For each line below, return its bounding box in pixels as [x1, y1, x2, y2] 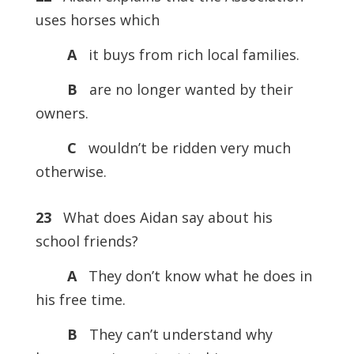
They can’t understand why [85, 325, 273, 344]
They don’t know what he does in [80, 266, 312, 285]
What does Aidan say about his [51, 208, 273, 227]
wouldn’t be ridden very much [84, 138, 291, 157]
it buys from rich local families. [80, 45, 299, 64]
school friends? [35, 232, 138, 250]
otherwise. [35, 162, 107, 181]
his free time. [35, 290, 126, 309]
